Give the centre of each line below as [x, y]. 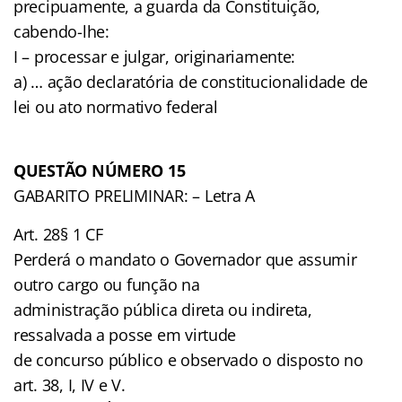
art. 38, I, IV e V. [70, 385]
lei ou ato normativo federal [116, 106]
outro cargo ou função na [107, 284]
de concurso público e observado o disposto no [188, 359]
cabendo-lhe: [61, 31]
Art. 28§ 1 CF [58, 234]
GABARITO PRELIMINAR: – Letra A [134, 195]
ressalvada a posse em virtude [125, 334]
